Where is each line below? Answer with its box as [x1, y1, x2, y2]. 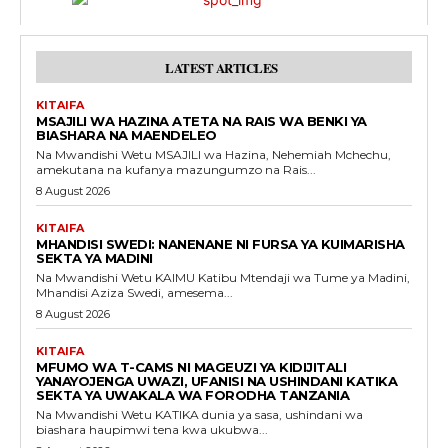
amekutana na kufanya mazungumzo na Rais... [36, 161, 316, 177]
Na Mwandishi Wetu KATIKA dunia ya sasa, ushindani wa [36, 406, 155, 422]
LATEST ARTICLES [165, 57, 278, 77]
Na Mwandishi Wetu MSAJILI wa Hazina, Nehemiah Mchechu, [36, 146, 155, 162]
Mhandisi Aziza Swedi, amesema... [36, 284, 233, 300]
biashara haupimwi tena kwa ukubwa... [36, 421, 268, 437]
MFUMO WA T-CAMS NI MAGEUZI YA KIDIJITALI [36, 358, 346, 375]
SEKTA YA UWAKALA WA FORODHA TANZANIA [36, 386, 349, 403]
